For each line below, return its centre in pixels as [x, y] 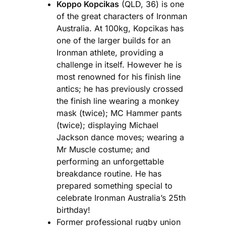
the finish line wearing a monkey [118, 101]
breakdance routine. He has [109, 173]
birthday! [73, 210]
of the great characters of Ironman [122, 16]
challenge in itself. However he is [119, 64]
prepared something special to [115, 185]
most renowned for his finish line [119, 76]
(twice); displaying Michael [107, 125]
